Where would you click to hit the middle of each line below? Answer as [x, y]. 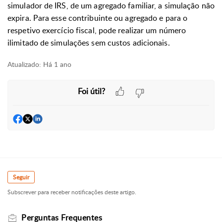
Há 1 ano [57, 64]
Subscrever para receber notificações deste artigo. [72, 192]
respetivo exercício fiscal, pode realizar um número [97, 30]
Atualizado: [24, 64]
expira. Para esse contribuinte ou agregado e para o [98, 18]
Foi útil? [91, 91]
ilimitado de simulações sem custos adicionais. [89, 43]
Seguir [21, 177]
